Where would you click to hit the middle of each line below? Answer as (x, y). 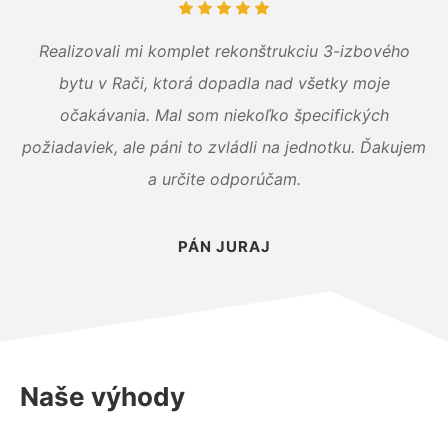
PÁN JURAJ (224, 246)
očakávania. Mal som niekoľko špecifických (224, 114)
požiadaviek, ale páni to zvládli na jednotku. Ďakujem (224, 146)
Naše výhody (102, 396)
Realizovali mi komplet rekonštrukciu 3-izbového (224, 50)
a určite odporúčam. (224, 178)
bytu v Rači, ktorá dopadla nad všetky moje (224, 82)
